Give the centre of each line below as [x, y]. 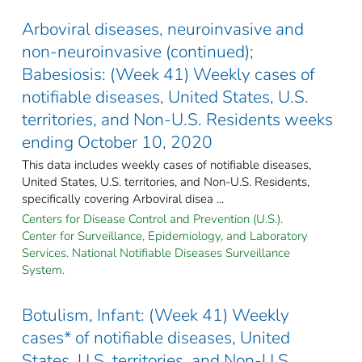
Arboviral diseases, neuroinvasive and [163, 29]
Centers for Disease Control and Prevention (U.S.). [152, 219]
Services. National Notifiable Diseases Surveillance [156, 253]
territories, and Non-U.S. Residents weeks [177, 119]
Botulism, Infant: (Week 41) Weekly [156, 315]
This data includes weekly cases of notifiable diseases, [166, 164]
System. [43, 269]
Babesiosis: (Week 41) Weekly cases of [168, 74]
